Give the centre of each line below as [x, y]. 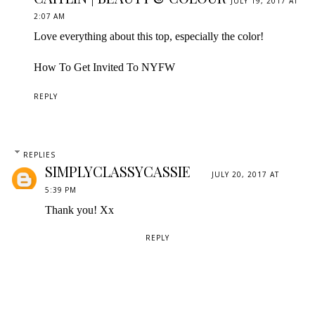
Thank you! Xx [79, 210]
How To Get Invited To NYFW [104, 67]
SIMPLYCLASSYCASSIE [118, 171]
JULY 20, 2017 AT [245, 174]
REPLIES [39, 154]
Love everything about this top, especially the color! [149, 36]
